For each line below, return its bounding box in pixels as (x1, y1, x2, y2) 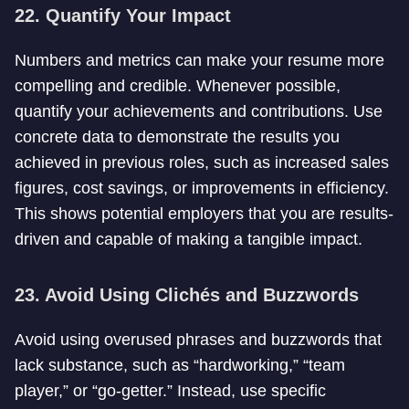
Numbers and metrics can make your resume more (15, 51, 384, 69)
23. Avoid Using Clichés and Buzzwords (15, 285, 359, 305)
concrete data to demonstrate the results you (15, 128, 340, 146)
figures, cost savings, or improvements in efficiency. (15, 179, 389, 197)
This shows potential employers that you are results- (15, 204, 393, 223)
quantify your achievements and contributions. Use (15, 102, 383, 121)
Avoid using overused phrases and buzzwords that (15, 330, 382, 349)
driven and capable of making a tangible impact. (15, 230, 362, 248)
